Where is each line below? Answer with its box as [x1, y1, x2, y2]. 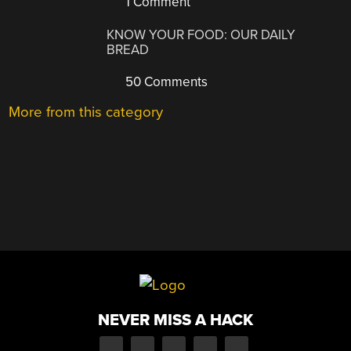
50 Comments [122, 74, 208, 91]
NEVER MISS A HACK [98, 309, 253, 330]
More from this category [9, 103, 164, 121]
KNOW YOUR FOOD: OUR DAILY [107, 27, 296, 44]
